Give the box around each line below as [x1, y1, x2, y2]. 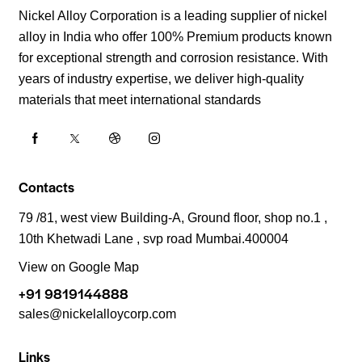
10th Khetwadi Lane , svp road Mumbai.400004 [19, 231, 289, 246]
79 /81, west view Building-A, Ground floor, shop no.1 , [19, 210, 328, 225]
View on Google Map [19, 260, 140, 275]
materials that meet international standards [19, 92, 262, 107]
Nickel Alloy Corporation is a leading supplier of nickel [19, 8, 328, 23]
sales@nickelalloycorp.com [19, 307, 177, 322]
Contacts [19, 177, 75, 197]
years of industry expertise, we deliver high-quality [19, 71, 305, 86]
